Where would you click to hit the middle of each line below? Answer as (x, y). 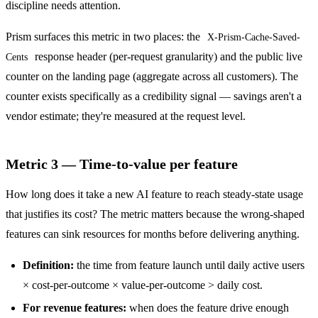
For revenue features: (75, 307)
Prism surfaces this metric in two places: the (104, 36)
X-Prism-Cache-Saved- (253, 37)
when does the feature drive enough (208, 307)
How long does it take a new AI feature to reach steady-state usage (154, 194)
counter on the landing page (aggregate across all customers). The (152, 76)
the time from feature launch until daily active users (189, 265)
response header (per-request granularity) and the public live (167, 56)
